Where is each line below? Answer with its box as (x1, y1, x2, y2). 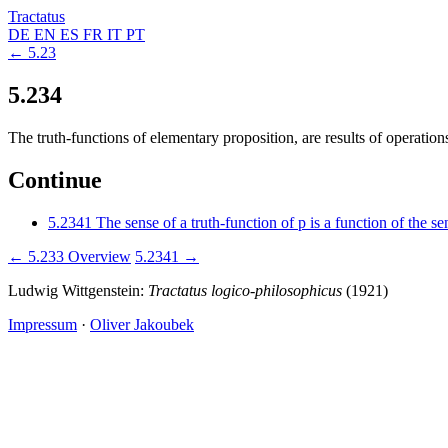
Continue (8, 166, 102, 193)
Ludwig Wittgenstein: (8, 281, 148, 299)
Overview (68, 247, 131, 265)
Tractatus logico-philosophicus (148, 281, 342, 299)
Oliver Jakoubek (90, 315, 194, 333)
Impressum (8, 315, 77, 333)
